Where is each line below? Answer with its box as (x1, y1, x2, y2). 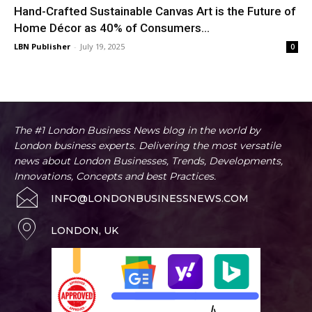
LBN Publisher (14, 40, 70, 52)
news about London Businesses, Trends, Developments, (14, 154, 283, 167)
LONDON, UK (51, 224, 118, 237)
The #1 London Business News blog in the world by (14, 123, 260, 136)
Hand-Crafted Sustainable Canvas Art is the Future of (14, 3, 296, 18)
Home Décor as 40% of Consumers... (14, 20, 210, 35)
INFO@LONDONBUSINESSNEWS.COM (51, 192, 249, 205)
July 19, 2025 (80, 40, 125, 52)
